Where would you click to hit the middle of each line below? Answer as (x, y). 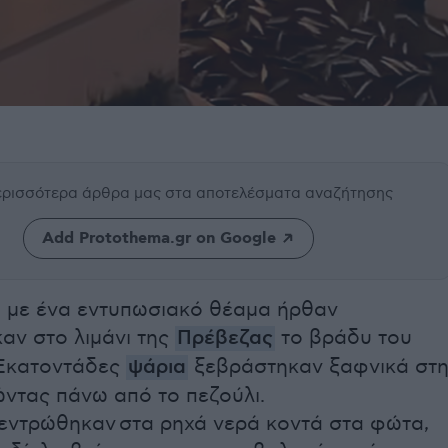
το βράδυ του (343, 338)
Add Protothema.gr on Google (158, 239)
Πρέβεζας (225, 339)
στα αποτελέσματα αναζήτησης (279, 193)
